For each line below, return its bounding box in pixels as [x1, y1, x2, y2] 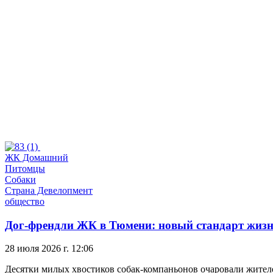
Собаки [5, 174, 36, 185]
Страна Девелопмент [5, 185, 93, 196]
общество [5, 196, 44, 207]
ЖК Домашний [5, 152, 68, 163]
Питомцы [5, 163, 45, 174]
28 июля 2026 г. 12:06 [5, 243, 93, 254]
